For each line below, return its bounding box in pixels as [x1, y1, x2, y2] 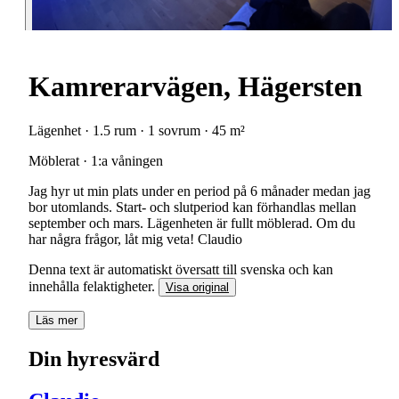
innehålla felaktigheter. [28, 278, 159, 294]
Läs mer [36, 313, 77, 327]
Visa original [166, 280, 229, 294]
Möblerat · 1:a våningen [28, 152, 163, 168]
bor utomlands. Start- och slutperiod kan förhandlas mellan [28, 199, 356, 215]
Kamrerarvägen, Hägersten [28, 70, 362, 103]
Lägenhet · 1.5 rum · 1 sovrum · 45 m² [28, 122, 245, 138]
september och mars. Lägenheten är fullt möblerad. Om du [28, 215, 355, 231]
